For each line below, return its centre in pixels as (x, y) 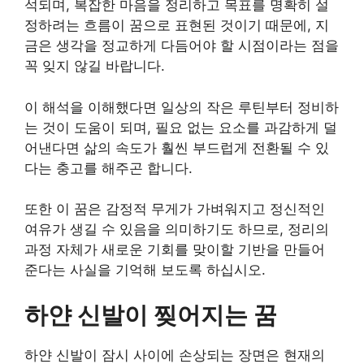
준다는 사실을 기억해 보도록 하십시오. (145, 270)
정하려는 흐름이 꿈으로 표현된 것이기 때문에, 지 (177, 25)
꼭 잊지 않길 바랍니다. (95, 66)
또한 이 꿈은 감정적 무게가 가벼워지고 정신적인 (175, 209)
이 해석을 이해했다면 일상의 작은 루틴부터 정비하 (182, 107)
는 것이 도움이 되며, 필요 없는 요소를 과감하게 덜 (181, 127)
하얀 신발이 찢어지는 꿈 (151, 314)
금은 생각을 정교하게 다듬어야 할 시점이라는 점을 (182, 45)
